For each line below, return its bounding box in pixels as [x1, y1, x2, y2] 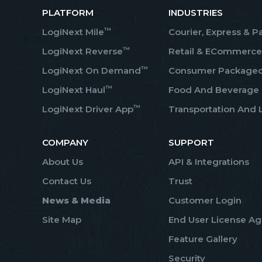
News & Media [42, 195, 111, 206]
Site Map [42, 214, 81, 225]
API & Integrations [168, 156, 249, 167]
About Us [42, 156, 83, 167]
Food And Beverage [168, 84, 259, 95]
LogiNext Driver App [42, 104, 133, 115]
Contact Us [42, 175, 91, 187]
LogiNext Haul [42, 84, 105, 95]
